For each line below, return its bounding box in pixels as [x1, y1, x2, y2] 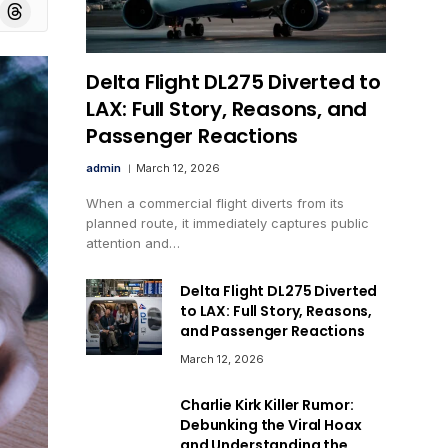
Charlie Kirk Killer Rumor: [180, 394, 354, 415]
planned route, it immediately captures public [86, 214, 369, 231]
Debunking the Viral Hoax [180, 414, 362, 435]
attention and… [86, 234, 180, 251]
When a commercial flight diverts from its [86, 194, 344, 211]
